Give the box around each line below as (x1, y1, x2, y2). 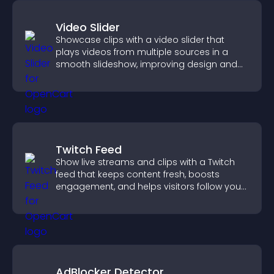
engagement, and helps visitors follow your (56, 180, 244, 193)
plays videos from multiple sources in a (56, 46, 228, 58)
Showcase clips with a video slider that (56, 34, 224, 46)
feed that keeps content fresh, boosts (56, 168, 220, 180)
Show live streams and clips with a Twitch (56, 156, 235, 168)
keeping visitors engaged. (56, 70, 169, 83)
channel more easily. (56, 193, 147, 205)
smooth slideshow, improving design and (56, 58, 237, 70)
